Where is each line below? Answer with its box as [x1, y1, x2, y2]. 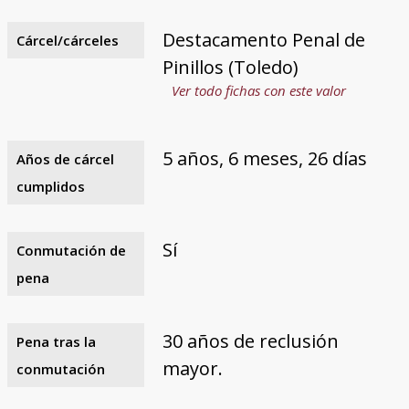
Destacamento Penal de [162, 26, 365, 52]
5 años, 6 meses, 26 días [162, 145, 367, 171]
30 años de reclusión [162, 328, 339, 353]
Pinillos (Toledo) [162, 54, 299, 79]
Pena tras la [16, 331, 96, 351]
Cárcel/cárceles [16, 30, 119, 49]
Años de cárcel [16, 149, 114, 168]
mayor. [162, 355, 223, 381]
